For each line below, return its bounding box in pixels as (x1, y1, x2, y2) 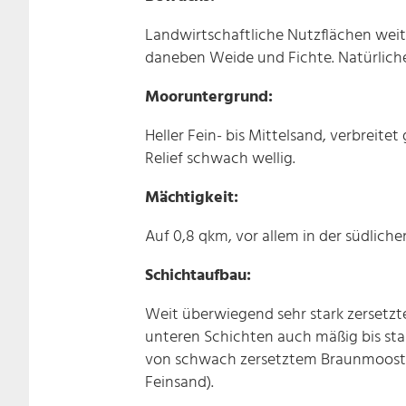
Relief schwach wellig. (145, 145, 295, 172)
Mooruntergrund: (145, 83, 273, 111)
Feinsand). (145, 369, 214, 396)
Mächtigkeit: (145, 184, 238, 211)
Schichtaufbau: (145, 262, 251, 289)
